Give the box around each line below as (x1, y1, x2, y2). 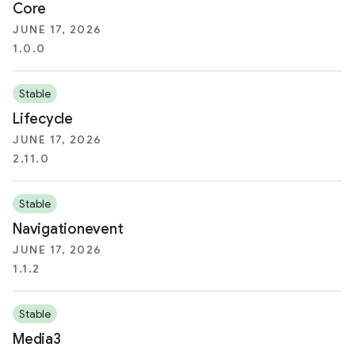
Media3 (13, 330, 61, 348)
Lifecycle (13, 110, 73, 128)
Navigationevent (13, 220, 124, 238)
